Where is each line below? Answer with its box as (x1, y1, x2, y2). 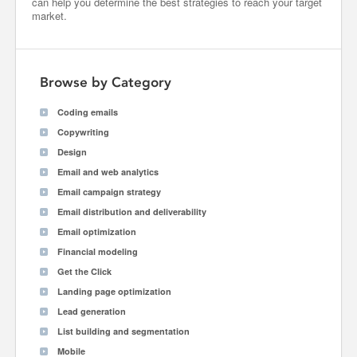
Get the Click (57, 265, 112, 277)
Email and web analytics (57, 166, 159, 178)
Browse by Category (40, 74, 171, 90)
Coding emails (57, 106, 118, 118)
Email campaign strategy (57, 186, 161, 198)
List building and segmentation (57, 325, 190, 337)
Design (57, 146, 87, 158)
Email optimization (57, 226, 136, 237)
